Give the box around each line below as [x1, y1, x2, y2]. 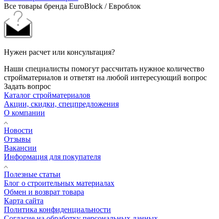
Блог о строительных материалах [4, 178, 114, 187]
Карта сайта [4, 196, 44, 205]
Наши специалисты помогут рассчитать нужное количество [4, 64, 204, 73]
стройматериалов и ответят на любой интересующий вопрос [4, 73, 207, 82]
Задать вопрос [4, 82, 51, 90]
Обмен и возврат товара [4, 187, 84, 196]
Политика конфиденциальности [4, 205, 111, 214]
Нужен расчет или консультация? [4, 47, 115, 56]
